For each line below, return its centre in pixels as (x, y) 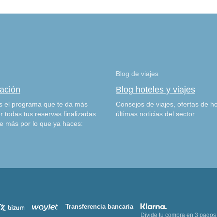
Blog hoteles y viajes (155, 90)
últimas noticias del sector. (156, 114)
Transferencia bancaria (99, 207)
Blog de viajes (137, 74)
